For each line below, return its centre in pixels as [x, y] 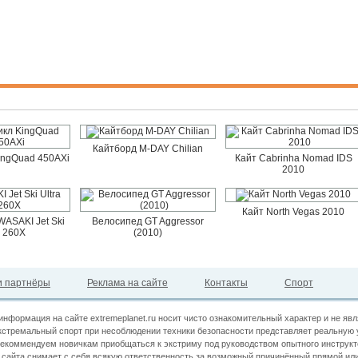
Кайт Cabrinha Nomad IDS [293, 158]
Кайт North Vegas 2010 [293, 212]
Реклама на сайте [127, 283]
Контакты [226, 283]
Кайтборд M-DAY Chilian [148, 149]
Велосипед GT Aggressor [148, 221]
